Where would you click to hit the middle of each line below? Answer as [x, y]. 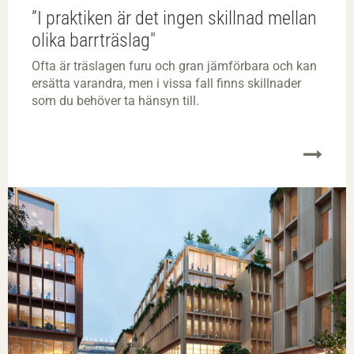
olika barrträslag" [94, 41]
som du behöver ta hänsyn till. [115, 101]
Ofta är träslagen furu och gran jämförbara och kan [174, 66]
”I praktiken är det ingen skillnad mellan [174, 19]
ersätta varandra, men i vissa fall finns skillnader [166, 84]
